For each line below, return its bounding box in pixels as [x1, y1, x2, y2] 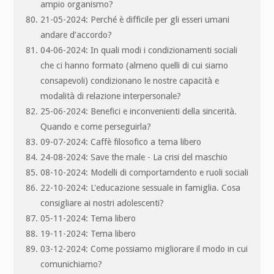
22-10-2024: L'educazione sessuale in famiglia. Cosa [40, 182, 241, 193]
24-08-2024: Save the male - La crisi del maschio [40, 152, 228, 162]
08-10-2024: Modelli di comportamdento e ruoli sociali [40, 167, 249, 177]
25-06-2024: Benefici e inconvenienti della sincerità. [40, 106, 237, 116]
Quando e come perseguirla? [40, 121, 152, 131]
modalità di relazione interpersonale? [40, 91, 182, 101]
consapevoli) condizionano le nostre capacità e [40, 75, 220, 86]
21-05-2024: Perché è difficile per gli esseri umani [40, 14, 230, 24]
